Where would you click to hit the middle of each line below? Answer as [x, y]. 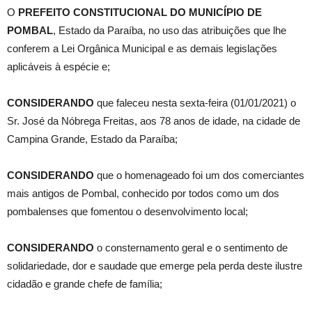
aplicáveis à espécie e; [58, 67]
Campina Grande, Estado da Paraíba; [92, 139]
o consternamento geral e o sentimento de [191, 248]
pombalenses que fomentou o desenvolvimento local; [127, 212]
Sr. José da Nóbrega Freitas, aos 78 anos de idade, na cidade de [154, 121]
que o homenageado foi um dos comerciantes [201, 175]
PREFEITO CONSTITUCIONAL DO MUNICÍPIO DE [140, 13]
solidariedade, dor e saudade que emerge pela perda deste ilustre [155, 266]
